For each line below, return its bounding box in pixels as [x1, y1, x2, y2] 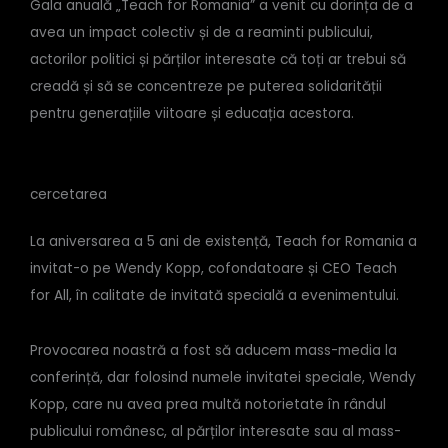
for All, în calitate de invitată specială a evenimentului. [30, 286, 399, 306]
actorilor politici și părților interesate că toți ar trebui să [30, 49, 406, 69]
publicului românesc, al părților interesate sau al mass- [30, 421, 401, 441]
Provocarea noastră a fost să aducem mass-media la [30, 340, 397, 360]
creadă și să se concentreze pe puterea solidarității [30, 76, 382, 96]
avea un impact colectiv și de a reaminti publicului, [30, 22, 373, 42]
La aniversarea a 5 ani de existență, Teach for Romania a [30, 232, 417, 252]
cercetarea [30, 185, 107, 205]
